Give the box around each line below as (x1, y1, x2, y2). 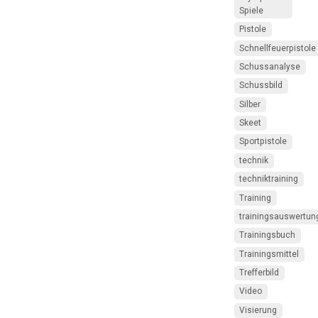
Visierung (239, 305, 278, 315)
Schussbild (239, 80, 283, 91)
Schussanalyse (239, 61, 301, 72)
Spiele (239, 5, 264, 16)
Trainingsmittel (239, 248, 300, 259)
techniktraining (239, 174, 299, 185)
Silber (239, 99, 261, 109)
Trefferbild (239, 268, 280, 278)
